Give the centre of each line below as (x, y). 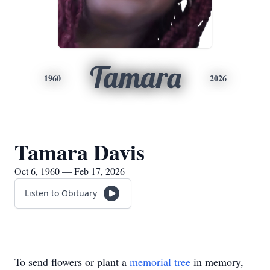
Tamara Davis (80, 152)
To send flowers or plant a (72, 262)
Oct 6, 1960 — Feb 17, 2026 (70, 171)
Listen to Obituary (61, 193)
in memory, (217, 262)
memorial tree (160, 262)
